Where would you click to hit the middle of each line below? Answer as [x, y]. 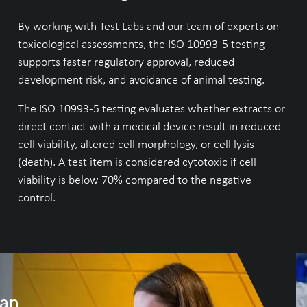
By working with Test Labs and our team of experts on [148, 26]
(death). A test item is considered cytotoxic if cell [137, 162]
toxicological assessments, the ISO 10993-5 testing [141, 44]
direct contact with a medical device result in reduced [149, 126]
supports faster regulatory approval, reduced [126, 62]
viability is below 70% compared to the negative [134, 180]
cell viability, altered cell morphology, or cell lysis [136, 144]
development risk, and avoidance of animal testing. [141, 79]
